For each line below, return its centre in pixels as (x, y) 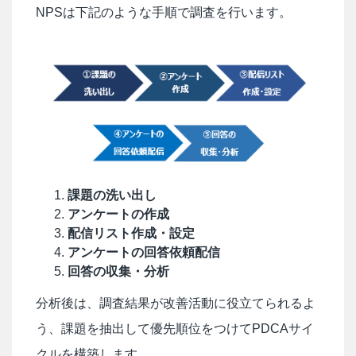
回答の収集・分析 (118, 271)
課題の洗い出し (112, 195)
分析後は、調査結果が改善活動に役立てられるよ (176, 303)
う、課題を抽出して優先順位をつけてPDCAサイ (175, 328)
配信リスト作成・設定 (131, 233)
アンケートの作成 (118, 214)
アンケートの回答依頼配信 (144, 252)
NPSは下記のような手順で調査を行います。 (164, 13)
